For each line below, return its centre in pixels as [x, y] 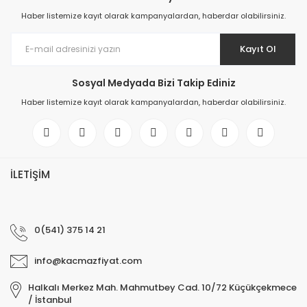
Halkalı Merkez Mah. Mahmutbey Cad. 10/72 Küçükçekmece [162, 288]
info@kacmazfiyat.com [88, 261]
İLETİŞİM [30, 175]
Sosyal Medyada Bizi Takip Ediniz [153, 83]
